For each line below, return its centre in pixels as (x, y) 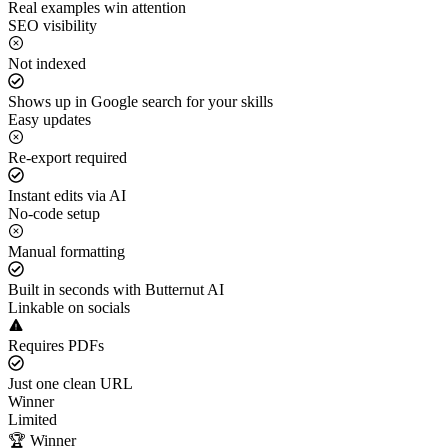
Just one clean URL (70, 383)
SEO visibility (52, 25)
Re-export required (67, 157)
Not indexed (47, 63)
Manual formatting (66, 251)
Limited (32, 419)
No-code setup (54, 213)
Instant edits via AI (67, 195)
